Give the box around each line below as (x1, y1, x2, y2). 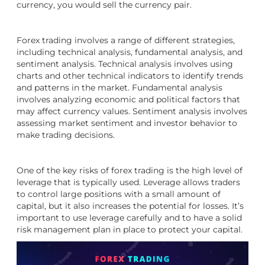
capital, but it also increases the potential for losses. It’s (17, 201, 244, 212)
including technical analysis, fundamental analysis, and (17, 47, 243, 58)
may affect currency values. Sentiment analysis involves (17, 106, 247, 117)
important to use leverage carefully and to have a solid (17, 212, 242, 224)
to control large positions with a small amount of (17, 189, 221, 200)
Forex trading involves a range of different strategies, (17, 35, 235, 46)
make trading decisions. (17, 130, 115, 141)
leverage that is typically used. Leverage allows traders (17, 177, 240, 188)
